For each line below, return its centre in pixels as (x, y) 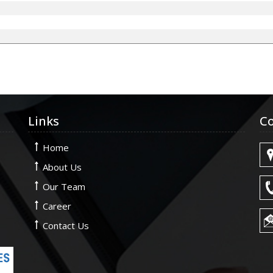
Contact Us (66, 225)
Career (57, 206)
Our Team (64, 186)
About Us (62, 167)
